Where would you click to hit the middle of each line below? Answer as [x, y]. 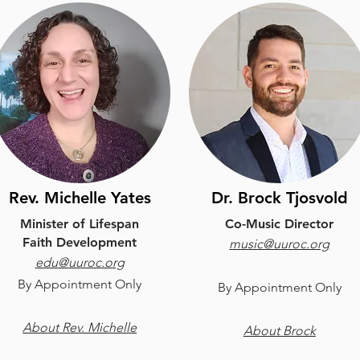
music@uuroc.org [280, 244]
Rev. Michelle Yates [80, 198]
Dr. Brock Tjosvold [279, 198]
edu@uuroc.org [80, 262]
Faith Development [80, 242]
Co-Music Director [280, 224]
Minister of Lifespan [80, 224]
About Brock [279, 331]
